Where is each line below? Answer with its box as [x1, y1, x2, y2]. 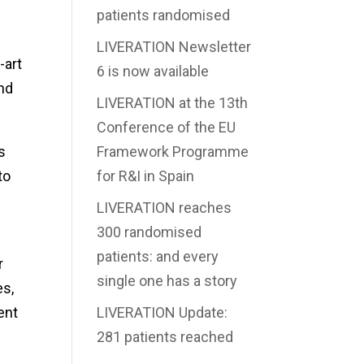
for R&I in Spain [97, 167, 195, 184]
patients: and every [97, 248, 219, 265]
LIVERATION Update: [97, 304, 228, 321]
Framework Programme [97, 143, 249, 160]
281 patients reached [97, 328, 234, 345]
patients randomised [97, 6, 231, 24]
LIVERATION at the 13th [97, 94, 249, 111]
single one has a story [97, 272, 238, 289]
